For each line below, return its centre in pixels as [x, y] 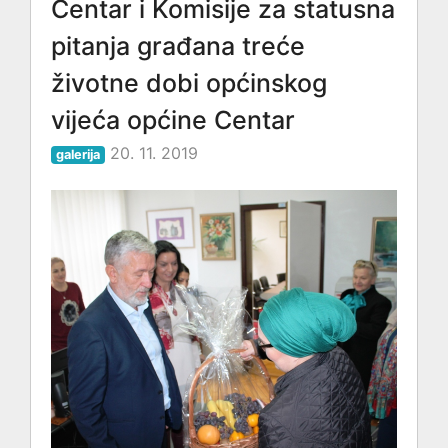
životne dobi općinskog [189, 83]
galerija [78, 154]
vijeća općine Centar [173, 120]
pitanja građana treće [178, 46]
